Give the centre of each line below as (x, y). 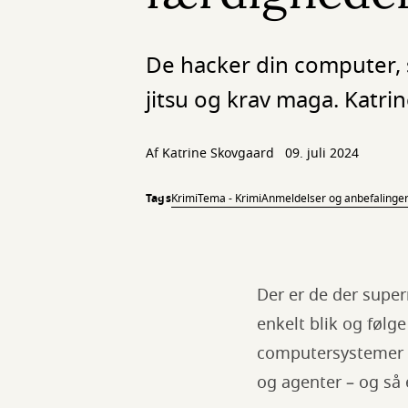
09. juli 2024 (322, 153)
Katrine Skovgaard (218, 153)
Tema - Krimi (229, 199)
